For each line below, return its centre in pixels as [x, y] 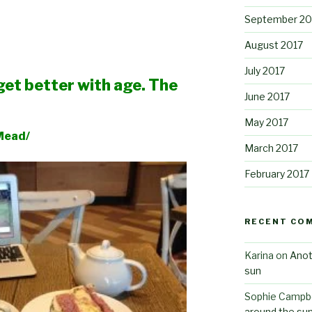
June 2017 [267, 96]
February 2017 [276, 173]
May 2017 [266, 122]
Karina [259, 255]
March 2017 [271, 148]
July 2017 [264, 70]
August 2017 [273, 45]
